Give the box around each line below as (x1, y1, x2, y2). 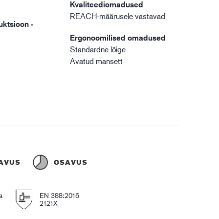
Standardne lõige (70, 44, 126, 54)
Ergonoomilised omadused (70, 33, 166, 43)
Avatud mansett (70, 56, 123, 66)
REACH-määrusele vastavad (70, 11, 166, 21)
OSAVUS (54, 158, 88, 166)
